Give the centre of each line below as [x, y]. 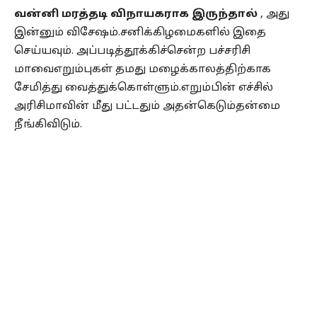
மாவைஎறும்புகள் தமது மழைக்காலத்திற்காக [143, 69]
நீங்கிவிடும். [48, 125]
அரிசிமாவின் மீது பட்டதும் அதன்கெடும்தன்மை [147, 106]
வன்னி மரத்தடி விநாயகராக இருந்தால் [136, 14]
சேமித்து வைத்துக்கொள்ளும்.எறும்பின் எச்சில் [144, 88]
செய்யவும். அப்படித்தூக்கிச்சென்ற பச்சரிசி [132, 51]
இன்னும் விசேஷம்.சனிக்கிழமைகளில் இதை [140, 33]
